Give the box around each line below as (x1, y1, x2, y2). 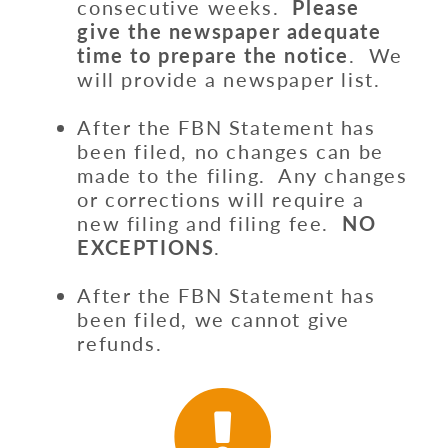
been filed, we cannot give (77, 307, 350, 332)
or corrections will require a (77, 187, 365, 212)
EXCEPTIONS (77, 235, 215, 260)
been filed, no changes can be (77, 139, 384, 164)
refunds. (77, 331, 169, 356)
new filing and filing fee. (77, 211, 343, 236)
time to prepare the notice (77, 43, 349, 68)
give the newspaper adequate (77, 19, 382, 44)
